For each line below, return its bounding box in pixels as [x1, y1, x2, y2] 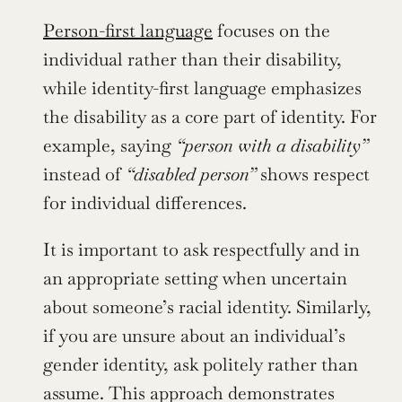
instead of [43, 162, 126, 186]
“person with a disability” [176, 133, 368, 157]
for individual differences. [43, 190, 247, 214]
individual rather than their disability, [43, 47, 342, 71]
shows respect [256, 162, 370, 186]
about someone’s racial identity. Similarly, [43, 294, 371, 319]
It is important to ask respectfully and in [43, 237, 360, 261]
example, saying [43, 133, 176, 157]
